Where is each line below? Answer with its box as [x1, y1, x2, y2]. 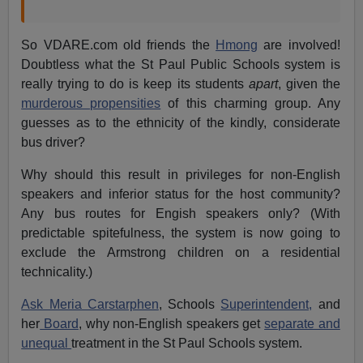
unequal [21, 336, 72, 351]
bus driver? [21, 135, 86, 150]
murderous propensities [21, 96, 161, 111]
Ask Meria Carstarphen [21, 297, 159, 312]
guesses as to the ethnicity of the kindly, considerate [21, 116, 340, 130]
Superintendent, [220, 297, 313, 312]
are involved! [258, 38, 340, 53]
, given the [277, 77, 340, 92]
